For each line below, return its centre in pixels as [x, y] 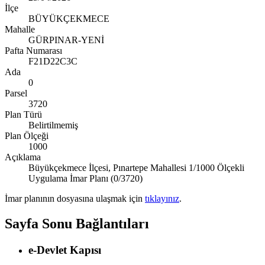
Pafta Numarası [33, 51]
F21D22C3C [53, 62]
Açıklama [23, 157]
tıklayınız [162, 199]
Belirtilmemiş [53, 125]
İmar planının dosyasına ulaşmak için [75, 199]
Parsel [16, 93]
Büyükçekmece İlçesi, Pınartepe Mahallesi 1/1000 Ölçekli [136, 168]
